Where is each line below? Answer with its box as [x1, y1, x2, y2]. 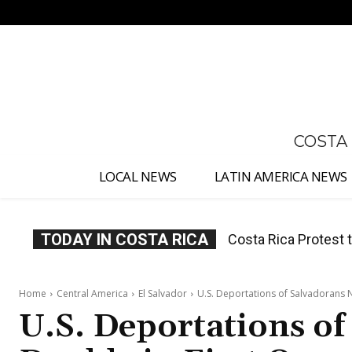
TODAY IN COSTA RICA [41, 230, 208, 250]
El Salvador [138, 287, 187, 301]
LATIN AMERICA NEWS [214, 167, 347, 186]
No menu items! [19, 3, 145, 23]
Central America [57, 287, 128, 301]
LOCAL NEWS [98, 167, 177, 186]
